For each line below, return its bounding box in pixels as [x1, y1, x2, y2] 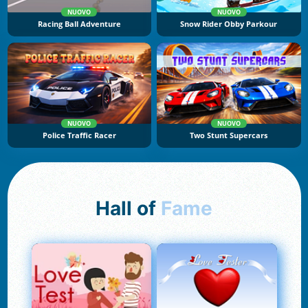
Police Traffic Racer [42, 130, 116, 140]
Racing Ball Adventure [37, 19, 121, 30]
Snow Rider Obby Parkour [180, 19, 278, 30]
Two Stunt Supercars [190, 130, 268, 140]
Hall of [110, 197, 161, 221]
